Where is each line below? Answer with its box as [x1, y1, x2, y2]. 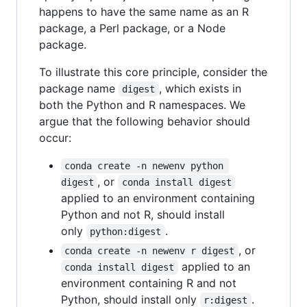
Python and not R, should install [61, 207, 225, 221]
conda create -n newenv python [64, 160, 230, 171]
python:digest [90, 225, 162, 237]
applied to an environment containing [61, 191, 255, 205]
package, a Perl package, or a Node [39, 21, 225, 35]
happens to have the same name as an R [39, 4, 249, 19]
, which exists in [158, 81, 245, 95]
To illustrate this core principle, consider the [39, 64, 267, 79]
